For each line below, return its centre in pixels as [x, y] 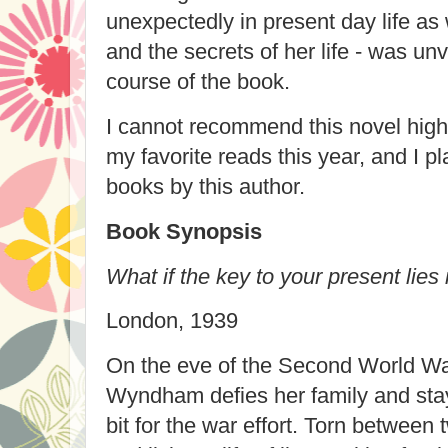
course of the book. [198, 82]
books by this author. [211, 186]
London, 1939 [172, 321]
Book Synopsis [184, 231]
